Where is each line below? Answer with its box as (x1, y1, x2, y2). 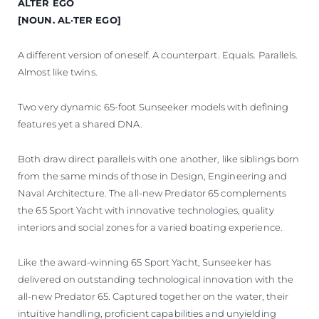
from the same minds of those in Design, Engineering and (18, 169, 288, 182)
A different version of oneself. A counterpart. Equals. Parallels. (18, 48, 298, 61)
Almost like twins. (18, 66, 98, 78)
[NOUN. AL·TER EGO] (18, 14, 121, 26)
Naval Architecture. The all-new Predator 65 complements (18, 187, 287, 199)
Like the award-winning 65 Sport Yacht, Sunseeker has (18, 256, 271, 268)
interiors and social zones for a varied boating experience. (18, 221, 283, 233)
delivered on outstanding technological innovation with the (18, 273, 293, 285)
